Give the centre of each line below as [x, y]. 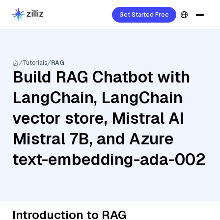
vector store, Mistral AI [98, 118]
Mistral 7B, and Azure [93, 139]
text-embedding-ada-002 [109, 159]
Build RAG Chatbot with [101, 77]
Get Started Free [144, 15]
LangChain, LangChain [97, 97]
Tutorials [35, 63]
